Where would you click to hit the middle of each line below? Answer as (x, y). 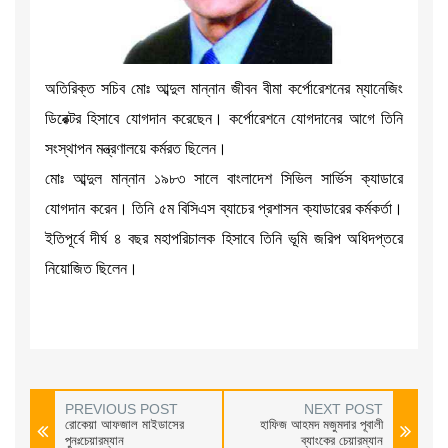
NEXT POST (343, 408)
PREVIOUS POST (121, 408)
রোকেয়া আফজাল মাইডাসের (124, 424)
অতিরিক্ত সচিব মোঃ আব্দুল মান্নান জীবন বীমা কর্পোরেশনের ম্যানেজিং (224, 88)
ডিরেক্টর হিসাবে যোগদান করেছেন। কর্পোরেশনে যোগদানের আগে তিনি (224, 118)
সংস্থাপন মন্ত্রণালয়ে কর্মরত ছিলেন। (136, 148)
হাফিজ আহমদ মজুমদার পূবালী (321, 424)
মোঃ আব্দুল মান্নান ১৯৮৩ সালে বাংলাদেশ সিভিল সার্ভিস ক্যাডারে (224, 178)
